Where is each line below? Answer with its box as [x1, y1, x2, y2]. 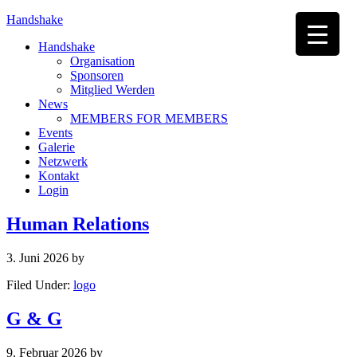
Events [38, 126, 73, 139]
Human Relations [6, 213, 149, 234]
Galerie [38, 140, 75, 154]
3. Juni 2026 [6, 250, 69, 265]
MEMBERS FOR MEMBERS [70, 112, 228, 125]
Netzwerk [38, 155, 88, 168]
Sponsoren [70, 69, 124, 82]
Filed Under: [6, 277, 73, 292]
